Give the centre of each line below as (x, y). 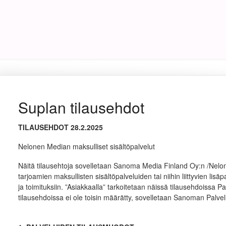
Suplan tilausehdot (81, 107)
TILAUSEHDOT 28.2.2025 (60, 127)
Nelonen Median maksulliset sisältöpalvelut (86, 146)
